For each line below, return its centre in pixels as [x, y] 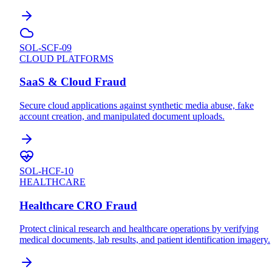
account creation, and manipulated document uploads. [122, 116]
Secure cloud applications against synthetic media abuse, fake [137, 105]
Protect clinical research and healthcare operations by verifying [139, 229]
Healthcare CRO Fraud [78, 205]
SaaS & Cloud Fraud [73, 82]
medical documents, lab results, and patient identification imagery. [145, 240]
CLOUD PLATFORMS [66, 58]
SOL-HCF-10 [46, 171]
